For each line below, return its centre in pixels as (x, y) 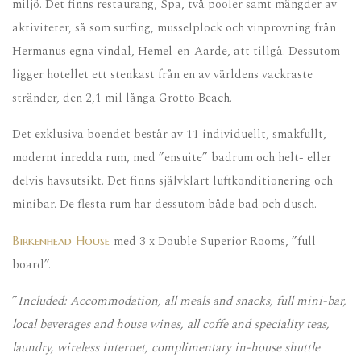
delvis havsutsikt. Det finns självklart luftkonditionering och (172, 180)
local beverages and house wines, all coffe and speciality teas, (171, 324)
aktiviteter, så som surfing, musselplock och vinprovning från (174, 27)
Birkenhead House (61, 240)
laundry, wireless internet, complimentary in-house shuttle (166, 347)
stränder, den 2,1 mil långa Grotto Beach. (122, 98)
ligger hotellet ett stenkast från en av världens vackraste (162, 74)
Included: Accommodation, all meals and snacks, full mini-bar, (182, 301)
